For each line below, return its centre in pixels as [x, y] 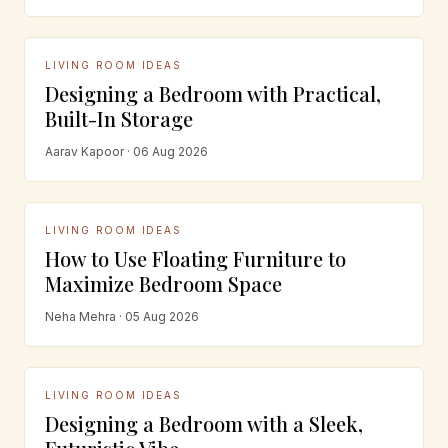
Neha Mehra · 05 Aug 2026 [122, 316]
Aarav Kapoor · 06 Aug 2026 [126, 151]
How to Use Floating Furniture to [195, 258]
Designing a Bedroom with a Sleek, [204, 423]
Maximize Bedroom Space [163, 283]
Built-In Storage [119, 118]
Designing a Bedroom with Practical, [213, 93]
